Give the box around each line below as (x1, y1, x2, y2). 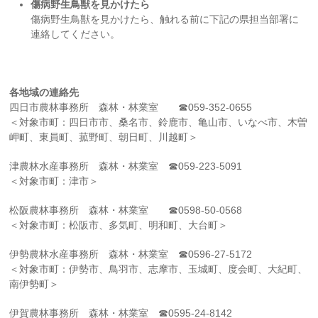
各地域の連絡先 (9, 87, 79, 98)
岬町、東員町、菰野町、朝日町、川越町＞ (9, 131, 199, 143)
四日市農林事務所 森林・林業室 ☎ (9, 102, 189, 113)
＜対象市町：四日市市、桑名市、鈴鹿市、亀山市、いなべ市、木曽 (9, 116, 308, 128)
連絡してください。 (31, 28, 121, 40)
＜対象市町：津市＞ (9, 175, 99, 187)
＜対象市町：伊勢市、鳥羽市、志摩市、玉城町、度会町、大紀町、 (9, 263, 308, 275)
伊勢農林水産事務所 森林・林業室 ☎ (9, 248, 189, 260)
